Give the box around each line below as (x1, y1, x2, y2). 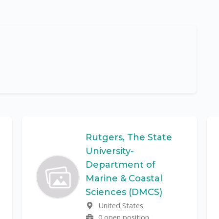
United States (96, 200, 144, 210)
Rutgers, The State (85, 132, 172, 143)
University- (85, 146, 134, 156)
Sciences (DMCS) (85, 187, 162, 197)
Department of (85, 159, 155, 170)
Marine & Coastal (85, 173, 162, 184)
